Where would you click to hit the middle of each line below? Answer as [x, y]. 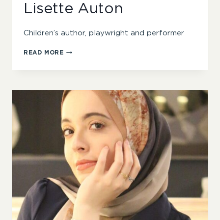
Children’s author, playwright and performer [104, 33]
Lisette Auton [73, 9]
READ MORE [44, 53]
